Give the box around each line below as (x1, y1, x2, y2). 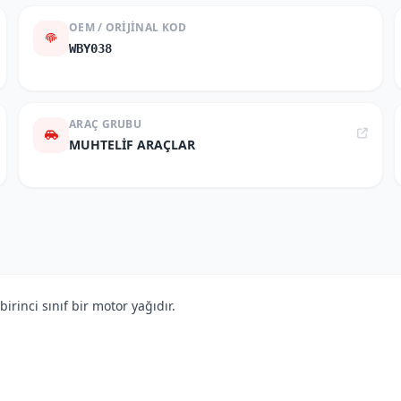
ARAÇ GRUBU (69, 116, 141, 132)
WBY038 (69, 41, 112, 55)
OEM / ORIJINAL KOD (69, 20, 187, 35)
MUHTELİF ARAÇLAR (69, 136, 195, 153)
